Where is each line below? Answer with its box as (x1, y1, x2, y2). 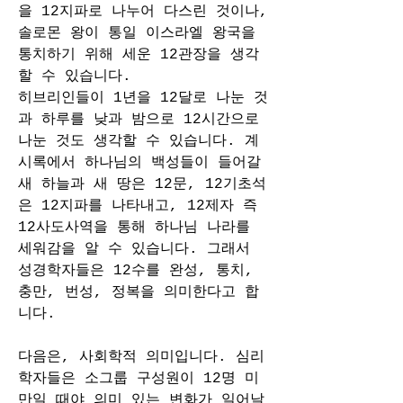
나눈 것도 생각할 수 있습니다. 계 (18, 133, 259, 149)
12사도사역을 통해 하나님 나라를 (18, 219, 250, 236)
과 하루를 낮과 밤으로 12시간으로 (18, 112, 259, 128)
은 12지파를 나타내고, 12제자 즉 (18, 198, 257, 214)
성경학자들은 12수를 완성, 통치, (18, 263, 254, 279)
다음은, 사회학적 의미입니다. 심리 (18, 349, 264, 365)
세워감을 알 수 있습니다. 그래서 (18, 241, 250, 257)
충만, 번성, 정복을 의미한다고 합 (18, 284, 259, 300)
